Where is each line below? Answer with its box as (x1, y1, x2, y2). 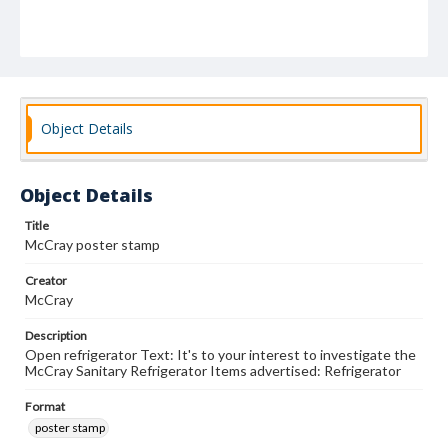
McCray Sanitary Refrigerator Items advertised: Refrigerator (25, 362, 401, 379)
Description (25, 328, 87, 343)
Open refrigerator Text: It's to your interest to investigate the (25, 346, 416, 363)
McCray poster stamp (25, 236, 160, 253)
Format (25, 399, 65, 414)
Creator (25, 273, 67, 288)
